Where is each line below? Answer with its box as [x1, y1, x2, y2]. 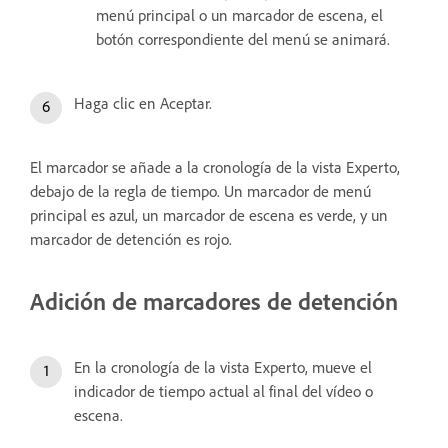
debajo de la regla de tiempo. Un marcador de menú [30, 181, 371, 201]
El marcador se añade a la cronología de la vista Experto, [30, 157, 400, 177]
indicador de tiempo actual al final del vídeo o [74, 381, 373, 401]
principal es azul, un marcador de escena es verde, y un [30, 205, 388, 225]
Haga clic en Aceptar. [74, 93, 212, 113]
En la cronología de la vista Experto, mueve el [74, 357, 372, 377]
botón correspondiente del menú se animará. [96, 29, 390, 49]
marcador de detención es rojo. [30, 229, 232, 249]
